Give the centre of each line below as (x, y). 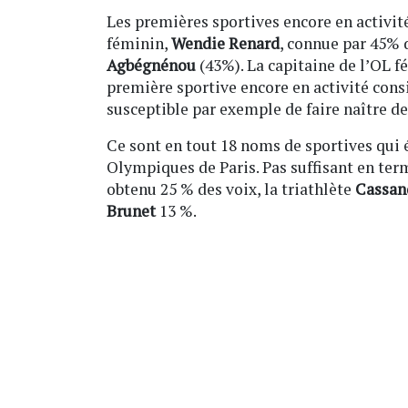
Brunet (131, 210)
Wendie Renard (225, 43)
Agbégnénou (153, 65)
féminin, (139, 43)
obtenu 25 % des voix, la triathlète (231, 189)
